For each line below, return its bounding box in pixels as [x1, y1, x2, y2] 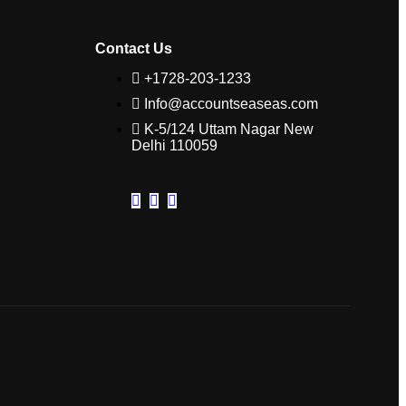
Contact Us [94, 40, 172, 56]
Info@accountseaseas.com [143, 95, 318, 111]
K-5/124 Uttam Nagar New [143, 121, 314, 137]
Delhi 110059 [130, 137, 217, 153]
